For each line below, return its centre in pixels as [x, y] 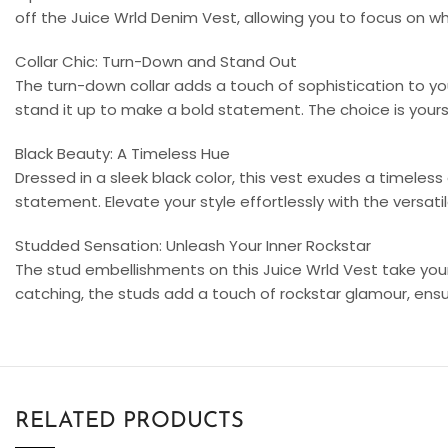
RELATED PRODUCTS [129, 421]
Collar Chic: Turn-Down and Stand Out [156, 61]
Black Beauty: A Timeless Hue [122, 153]
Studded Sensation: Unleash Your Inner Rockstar [193, 245]
